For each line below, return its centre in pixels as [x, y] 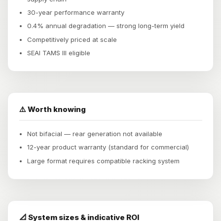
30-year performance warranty [76, 13]
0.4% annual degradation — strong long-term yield [106, 26]
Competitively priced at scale [72, 39]
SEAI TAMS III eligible [59, 53]
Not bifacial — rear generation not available [95, 134]
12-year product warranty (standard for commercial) [108, 147]
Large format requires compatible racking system [103, 161]
